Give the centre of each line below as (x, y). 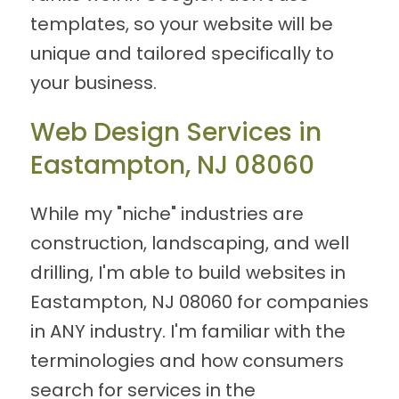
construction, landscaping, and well (189, 244)
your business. (93, 83)
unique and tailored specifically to (182, 54)
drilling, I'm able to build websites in (187, 273)
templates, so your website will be (181, 24)
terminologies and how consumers (187, 361)
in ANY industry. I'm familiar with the (187, 332)
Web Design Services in (175, 133)
